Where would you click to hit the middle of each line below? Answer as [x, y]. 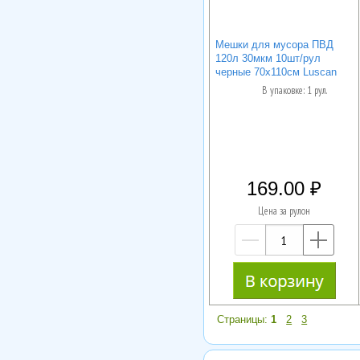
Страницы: [244, 320]
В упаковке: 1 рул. [294, 91]
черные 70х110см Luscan [276, 72]
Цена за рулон [284, 211]
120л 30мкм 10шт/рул [268, 58]
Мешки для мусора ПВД [274, 44]
